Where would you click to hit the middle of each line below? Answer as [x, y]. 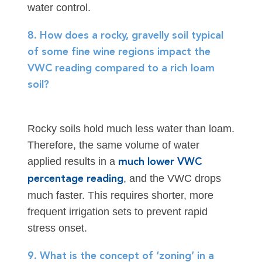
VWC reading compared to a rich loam [121, 69]
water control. [59, 8]
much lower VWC [160, 162]
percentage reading [75, 179]
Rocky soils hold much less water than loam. [131, 129]
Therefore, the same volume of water [113, 145]
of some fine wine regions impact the [119, 52]
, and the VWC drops [172, 179]
